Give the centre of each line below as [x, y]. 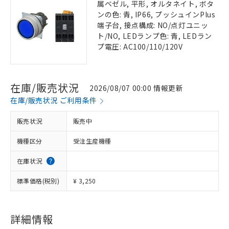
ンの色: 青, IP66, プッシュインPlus [156, 14]
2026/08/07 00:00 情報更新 [136, 88]
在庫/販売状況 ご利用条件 [54, 100]
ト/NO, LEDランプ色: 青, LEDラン [155, 36]
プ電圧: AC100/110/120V [140, 47]
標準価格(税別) [38, 181]
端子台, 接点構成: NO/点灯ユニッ [153, 25]
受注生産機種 [92, 141]
